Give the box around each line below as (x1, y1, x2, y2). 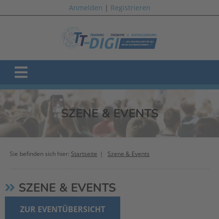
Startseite (71, 150, 97, 158)
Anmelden (68, 3, 103, 12)
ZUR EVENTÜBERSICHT (20, 204, 105, 215)
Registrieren (110, 3, 151, 12)
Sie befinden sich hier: (10, 150, 71, 158)
